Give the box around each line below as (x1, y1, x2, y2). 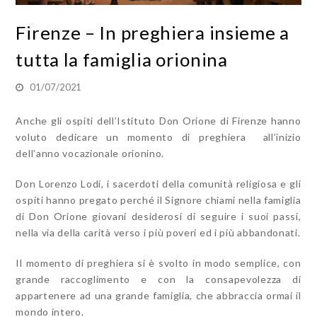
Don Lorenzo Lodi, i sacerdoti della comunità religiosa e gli (16, 178, 301, 190)
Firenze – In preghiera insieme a (16, 21, 289, 45)
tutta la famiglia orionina (16, 48, 228, 71)
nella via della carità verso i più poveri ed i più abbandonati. (16, 226, 301, 239)
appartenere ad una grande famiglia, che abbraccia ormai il (16, 289, 301, 302)
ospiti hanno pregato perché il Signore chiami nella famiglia (16, 194, 301, 207)
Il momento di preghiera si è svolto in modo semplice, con (16, 257, 301, 270)
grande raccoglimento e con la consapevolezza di (16, 273, 301, 286)
